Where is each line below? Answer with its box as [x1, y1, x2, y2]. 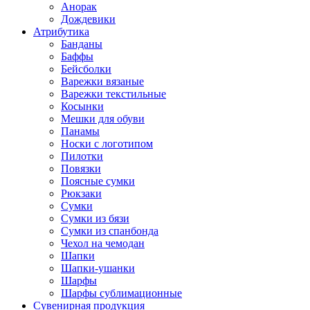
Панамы [61, 125, 100, 138]
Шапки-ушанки [61, 262, 135, 275]
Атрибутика [33, 26, 89, 38]
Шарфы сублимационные [61, 287, 182, 300]
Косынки [61, 100, 104, 113]
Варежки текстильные [61, 88, 166, 100]
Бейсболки [61, 63, 111, 75]
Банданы [61, 38, 102, 51]
